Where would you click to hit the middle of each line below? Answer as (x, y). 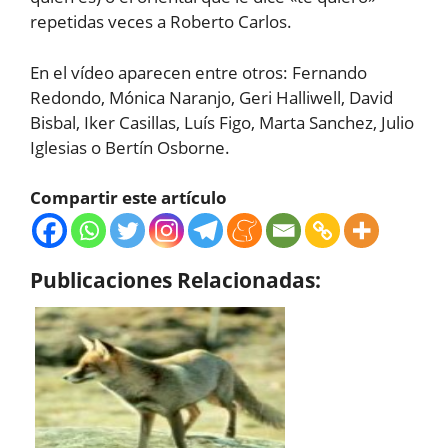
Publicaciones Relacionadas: (175, 279)
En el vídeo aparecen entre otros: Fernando (198, 72)
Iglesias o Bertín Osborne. (130, 147)
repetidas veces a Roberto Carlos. (161, 21)
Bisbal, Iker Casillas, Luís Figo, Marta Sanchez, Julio (222, 122)
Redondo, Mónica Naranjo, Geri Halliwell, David (211, 97)
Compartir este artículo (128, 197)
